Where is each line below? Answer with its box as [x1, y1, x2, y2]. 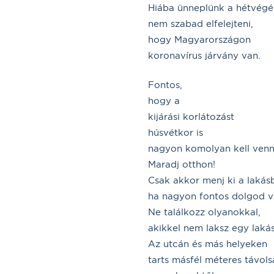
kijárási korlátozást [148, 110, 234, 122]
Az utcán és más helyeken [148, 237, 267, 250]
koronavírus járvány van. [148, 49, 261, 61]
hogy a [148, 94, 180, 106]
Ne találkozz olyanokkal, [148, 206, 261, 218]
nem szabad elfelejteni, [148, 17, 253, 29]
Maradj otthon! [148, 158, 215, 170]
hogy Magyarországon [148, 33, 251, 45]
